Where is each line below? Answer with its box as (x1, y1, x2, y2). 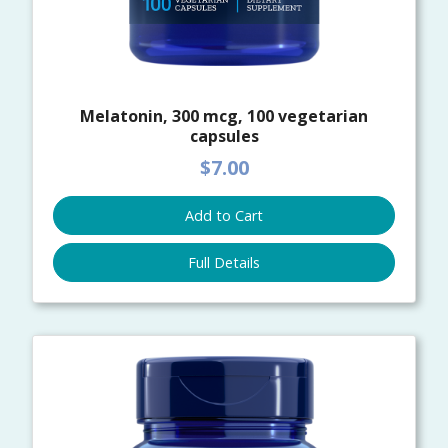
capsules (189, 125, 259, 148)
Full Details (188, 252, 260, 272)
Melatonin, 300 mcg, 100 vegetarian (80, 105, 368, 128)
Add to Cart (185, 205, 263, 225)
